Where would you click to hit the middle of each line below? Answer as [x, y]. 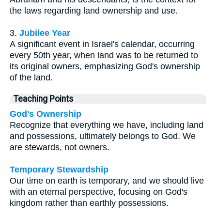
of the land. [31, 78]
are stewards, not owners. [60, 147]
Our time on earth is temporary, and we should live [107, 181]
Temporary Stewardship [59, 170]
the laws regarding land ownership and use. [94, 11]
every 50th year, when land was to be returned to [104, 55]
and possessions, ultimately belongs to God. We [103, 136]
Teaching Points [44, 99]
